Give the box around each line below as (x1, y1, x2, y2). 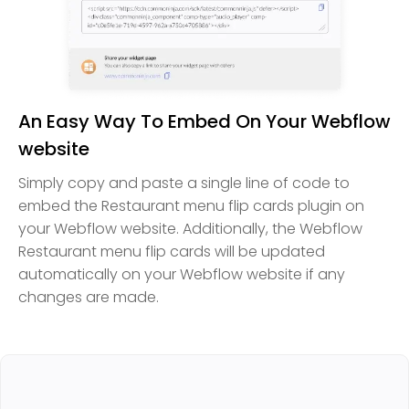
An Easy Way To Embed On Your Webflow (18, 109, 391, 135)
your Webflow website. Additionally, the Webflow (18, 218, 362, 240)
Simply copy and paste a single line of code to (18, 173, 350, 194)
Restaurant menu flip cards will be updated (18, 241, 325, 263)
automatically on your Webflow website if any (18, 264, 345, 286)
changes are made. (18, 287, 159, 309)
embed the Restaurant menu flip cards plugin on (18, 195, 364, 217)
